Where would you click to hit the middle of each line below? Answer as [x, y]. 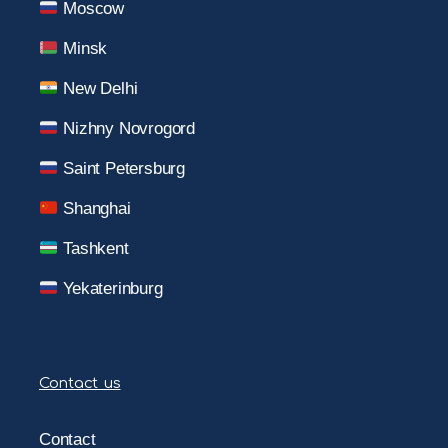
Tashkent [93, 248]
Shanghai [94, 208]
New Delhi [98, 88]
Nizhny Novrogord [126, 128]
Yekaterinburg [110, 288]
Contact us [80, 383]
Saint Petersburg [121, 168]
